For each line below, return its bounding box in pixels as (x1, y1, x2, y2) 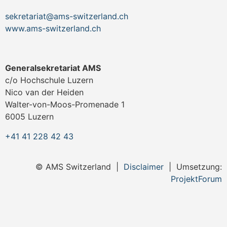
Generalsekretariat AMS (5, 63, 101, 73)
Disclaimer (124, 162, 164, 172)
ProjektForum (171, 174, 222, 184)
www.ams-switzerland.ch (5, 23, 101, 33)
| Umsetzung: (164, 162, 222, 172)
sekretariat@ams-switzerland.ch (5, 11, 128, 21)
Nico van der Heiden (5, 87, 84, 98)
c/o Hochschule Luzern (5, 75, 93, 86)
